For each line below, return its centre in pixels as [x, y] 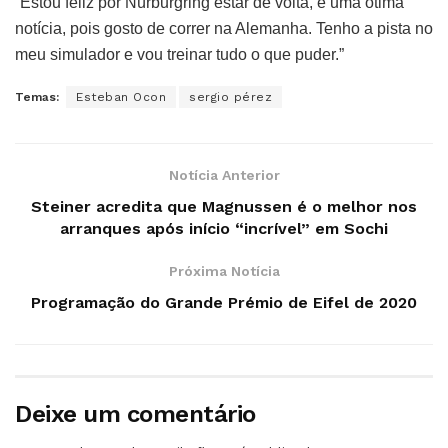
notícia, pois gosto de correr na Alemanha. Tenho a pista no [224, 28]
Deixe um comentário [135, 413]
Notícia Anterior [224, 174]
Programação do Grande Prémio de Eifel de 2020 [224, 302]
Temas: [37, 96]
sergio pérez [230, 96]
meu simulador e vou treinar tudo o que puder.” [179, 54]
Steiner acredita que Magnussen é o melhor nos [224, 206]
